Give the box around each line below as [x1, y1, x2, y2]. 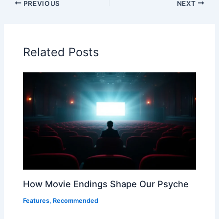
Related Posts [23, 45, 99, 60]
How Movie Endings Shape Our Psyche [23, 178, 189, 189]
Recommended [53, 197, 99, 204]
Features [23, 197, 50, 204]
